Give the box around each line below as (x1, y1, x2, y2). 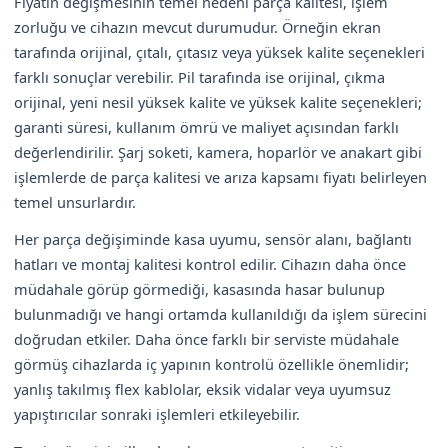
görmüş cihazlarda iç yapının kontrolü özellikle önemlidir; (14, 353, 409, 374)
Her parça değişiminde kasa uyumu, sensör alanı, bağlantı (14, 228, 412, 249)
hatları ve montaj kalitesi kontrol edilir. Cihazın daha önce (14, 253, 406, 274)
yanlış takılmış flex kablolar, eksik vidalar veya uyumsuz (14, 378, 391, 399)
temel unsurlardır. (14, 191, 136, 212)
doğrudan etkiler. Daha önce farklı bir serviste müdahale (14, 328, 399, 349)
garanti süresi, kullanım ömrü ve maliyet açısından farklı (14, 116, 399, 137)
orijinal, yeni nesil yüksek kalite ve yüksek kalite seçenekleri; (14, 91, 422, 112)
